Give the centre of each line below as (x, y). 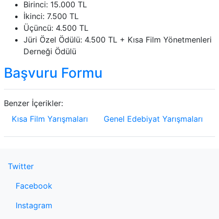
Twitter (21, 166)
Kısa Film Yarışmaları (50, 119)
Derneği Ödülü (50, 51)
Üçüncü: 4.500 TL (56, 28)
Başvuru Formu (53, 73)
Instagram (34, 205)
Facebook (34, 186)
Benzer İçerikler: (33, 103)
